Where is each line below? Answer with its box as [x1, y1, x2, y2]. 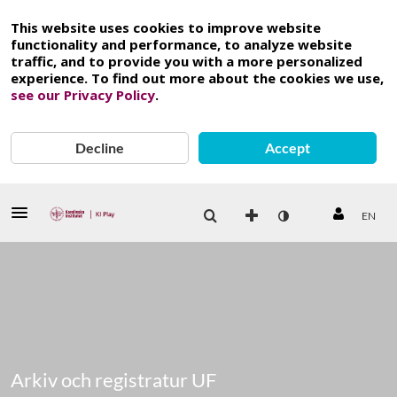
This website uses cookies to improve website [11, 19, 321, 36]
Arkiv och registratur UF [11, 368, 216, 392]
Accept [265, 139, 311, 156]
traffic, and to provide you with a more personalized [11, 52, 362, 70]
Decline [75, 139, 125, 156]
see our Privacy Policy [11, 86, 155, 104]
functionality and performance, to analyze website [11, 35, 352, 53]
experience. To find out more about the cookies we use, [11, 69, 384, 87]
